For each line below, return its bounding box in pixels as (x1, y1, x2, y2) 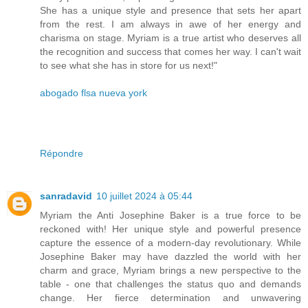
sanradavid (40, 190, 92, 202)
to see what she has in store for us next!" (40, 60, 217, 71)
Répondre (40, 148, 83, 159)
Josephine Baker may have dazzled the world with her (40, 251, 301, 263)
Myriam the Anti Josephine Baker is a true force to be (40, 210, 301, 221)
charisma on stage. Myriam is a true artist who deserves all (40, 32, 301, 44)
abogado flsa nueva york (40, 87, 147, 99)
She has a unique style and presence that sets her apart (40, 5, 301, 16)
